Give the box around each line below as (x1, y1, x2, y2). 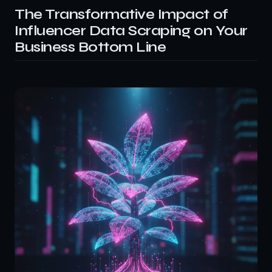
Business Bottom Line (15, 38, 166, 56)
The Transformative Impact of (15, 5, 228, 23)
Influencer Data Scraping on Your (15, 21, 248, 39)
